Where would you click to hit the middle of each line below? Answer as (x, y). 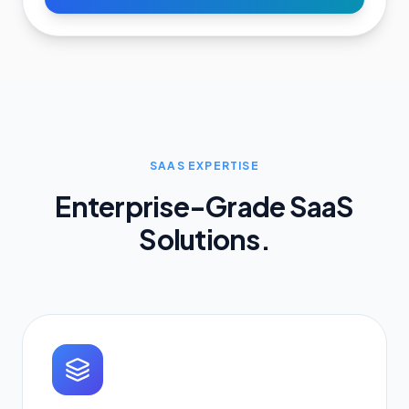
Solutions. (204, 239)
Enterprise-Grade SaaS (204, 206)
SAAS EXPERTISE (204, 166)
